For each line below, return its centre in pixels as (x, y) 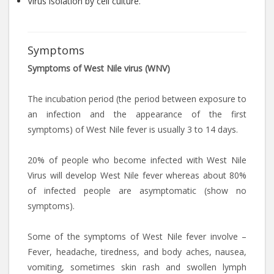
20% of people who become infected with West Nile (137, 160)
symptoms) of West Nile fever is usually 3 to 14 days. (133, 129)
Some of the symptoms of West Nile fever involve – (137, 236)
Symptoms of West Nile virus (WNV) (99, 68)
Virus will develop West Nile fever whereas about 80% (137, 175)
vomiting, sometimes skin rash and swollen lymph (137, 267)
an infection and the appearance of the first (137, 114)
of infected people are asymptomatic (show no (137, 191)
